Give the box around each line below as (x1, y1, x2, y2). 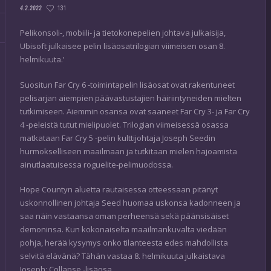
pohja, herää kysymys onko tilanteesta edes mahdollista (20, 237, 228, 249)
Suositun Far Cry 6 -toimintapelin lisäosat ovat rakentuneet (20, 79, 235, 90)
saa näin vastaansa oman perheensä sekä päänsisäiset (20, 211, 229, 222)
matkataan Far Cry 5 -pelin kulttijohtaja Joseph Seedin (20, 132, 215, 143)
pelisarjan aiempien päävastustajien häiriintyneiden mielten (20, 92, 241, 103)
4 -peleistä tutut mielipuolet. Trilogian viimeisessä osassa (20, 119, 229, 130)
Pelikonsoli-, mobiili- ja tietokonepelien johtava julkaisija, (20, 27, 226, 39)
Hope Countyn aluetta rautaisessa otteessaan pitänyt (20, 184, 218, 195)
